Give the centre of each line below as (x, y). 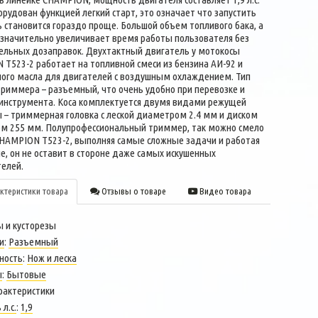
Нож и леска (51, 258)
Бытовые (26, 274)
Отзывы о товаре (132, 191)
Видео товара (224, 191)
